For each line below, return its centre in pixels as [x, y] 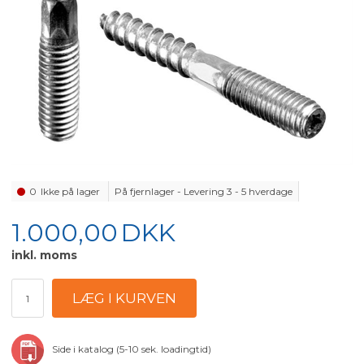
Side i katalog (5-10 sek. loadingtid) [133, 349]
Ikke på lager [72, 192]
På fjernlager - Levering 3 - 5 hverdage [204, 192]
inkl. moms [45, 256]
